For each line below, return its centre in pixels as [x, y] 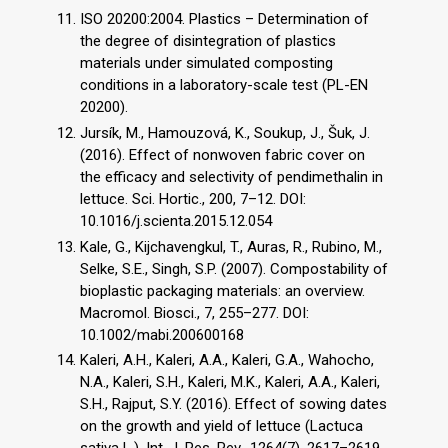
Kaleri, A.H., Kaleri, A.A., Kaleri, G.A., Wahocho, [227, 360]
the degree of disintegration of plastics [208, 41]
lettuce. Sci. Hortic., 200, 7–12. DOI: [193, 198]
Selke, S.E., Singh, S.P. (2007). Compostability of [234, 268]
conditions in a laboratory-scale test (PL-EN [224, 85]
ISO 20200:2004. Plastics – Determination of [224, 19]
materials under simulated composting [206, 63]
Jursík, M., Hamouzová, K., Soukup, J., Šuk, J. [225, 132]
